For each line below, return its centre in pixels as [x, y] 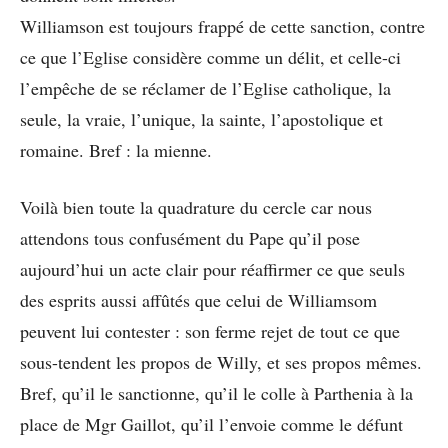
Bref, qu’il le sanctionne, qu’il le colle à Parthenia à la [216, 393]
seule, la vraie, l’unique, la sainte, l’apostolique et [201, 119]
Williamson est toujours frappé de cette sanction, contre [222, 26]
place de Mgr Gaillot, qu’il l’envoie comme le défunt [211, 424]
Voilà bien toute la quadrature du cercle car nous [196, 207]
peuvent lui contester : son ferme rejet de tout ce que [210, 331]
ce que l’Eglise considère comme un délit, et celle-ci [210, 57]
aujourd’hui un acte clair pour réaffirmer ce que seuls [212, 269]
